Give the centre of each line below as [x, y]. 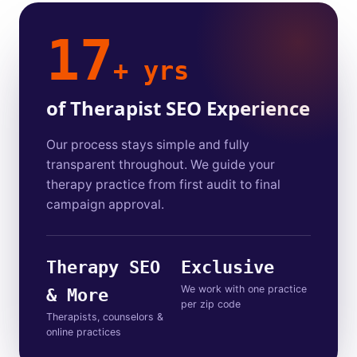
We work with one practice [243, 288]
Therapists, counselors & [105, 316]
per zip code [210, 304]
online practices [84, 331]
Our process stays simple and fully [148, 144]
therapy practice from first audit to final [163, 184]
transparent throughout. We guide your [161, 164]
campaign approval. [105, 204]
